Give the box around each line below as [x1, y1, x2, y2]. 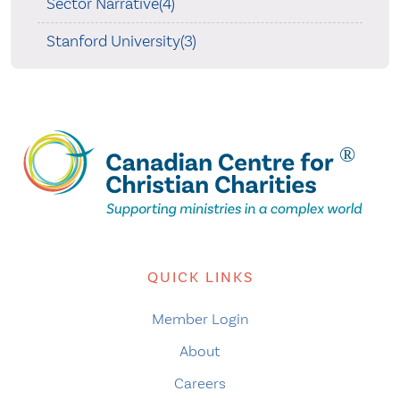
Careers [174, 374, 226, 393]
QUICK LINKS [146, 268, 254, 287]
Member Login [151, 310, 249, 329]
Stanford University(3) [46, 31, 196, 51]
